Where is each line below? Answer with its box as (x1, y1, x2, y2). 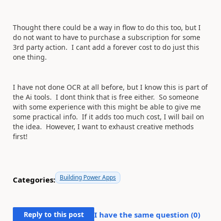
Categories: (13, 174, 55, 184)
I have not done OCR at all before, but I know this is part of (13, 82, 208, 92)
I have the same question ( (94, 210, 193, 220)
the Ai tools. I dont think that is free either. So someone (13, 92, 199, 102)
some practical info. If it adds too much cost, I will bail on (13, 112, 204, 121)
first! (13, 132, 28, 141)
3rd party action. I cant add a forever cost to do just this (13, 42, 199, 52)
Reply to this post (23, 210, 84, 219)
